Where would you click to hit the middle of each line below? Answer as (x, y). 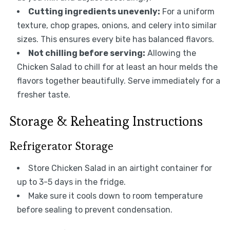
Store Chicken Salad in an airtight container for (120, 168)
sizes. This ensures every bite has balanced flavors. (115, 40)
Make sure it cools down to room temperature (115, 196)
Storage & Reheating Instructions (106, 121)
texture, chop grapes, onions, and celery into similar (117, 26)
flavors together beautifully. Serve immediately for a (118, 81)
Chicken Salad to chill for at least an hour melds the (117, 67)
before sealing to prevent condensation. (94, 210)
